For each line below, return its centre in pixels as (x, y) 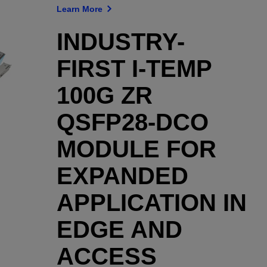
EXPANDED (122, 176)
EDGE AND (119, 229)
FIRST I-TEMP (134, 69)
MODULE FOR (136, 149)
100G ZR (104, 95)
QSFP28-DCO (132, 122)
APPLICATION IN (151, 203)
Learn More (80, 9)
